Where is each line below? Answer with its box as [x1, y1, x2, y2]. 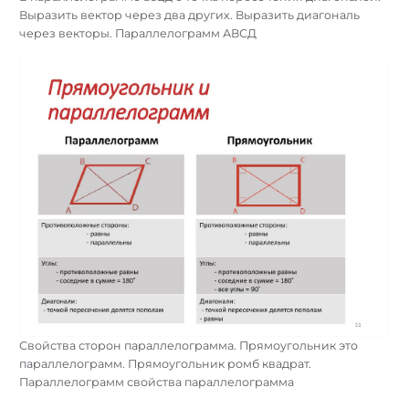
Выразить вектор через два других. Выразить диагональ [19, 8, 360, 23]
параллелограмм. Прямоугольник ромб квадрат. [19, 357, 311, 372]
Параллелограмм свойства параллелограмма [19, 375, 294, 390]
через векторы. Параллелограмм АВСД [19, 26, 257, 41]
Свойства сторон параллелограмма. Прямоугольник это [19, 339, 358, 353]
